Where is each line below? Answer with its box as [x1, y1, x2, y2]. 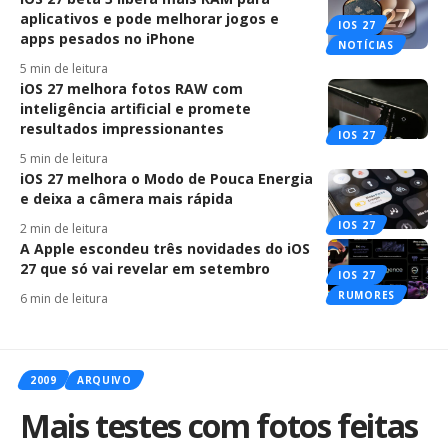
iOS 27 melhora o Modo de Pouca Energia [20, 169, 313, 189]
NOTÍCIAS [338, 38, 394, 53]
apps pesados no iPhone [20, 29, 195, 49]
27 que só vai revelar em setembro [20, 259, 270, 279]
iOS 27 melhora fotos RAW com [20, 79, 243, 99]
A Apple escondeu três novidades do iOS [20, 239, 310, 259]
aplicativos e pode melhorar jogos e [20, 9, 279, 29]
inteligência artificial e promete [20, 99, 251, 119]
